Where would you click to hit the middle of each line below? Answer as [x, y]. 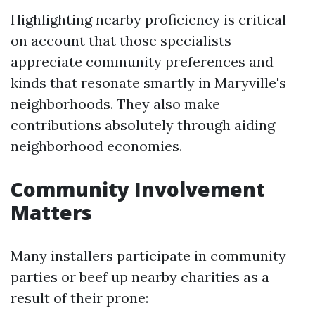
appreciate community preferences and [142, 62]
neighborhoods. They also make [115, 104]
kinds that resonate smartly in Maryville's [148, 83]
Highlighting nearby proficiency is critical [148, 20]
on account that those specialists [121, 41]
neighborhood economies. [96, 146]
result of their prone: [79, 298]
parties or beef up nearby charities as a [140, 277]
